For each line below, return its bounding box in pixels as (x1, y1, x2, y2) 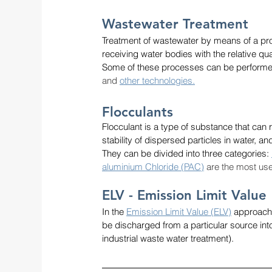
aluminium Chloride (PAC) (102, 160, 204, 172)
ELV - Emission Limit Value (102, 186, 267, 203)
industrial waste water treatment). (102, 232, 234, 244)
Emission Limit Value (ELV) (126, 205, 231, 217)
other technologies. (120, 74, 195, 86)
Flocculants (102, 103, 173, 120)
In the (102, 205, 126, 217)
